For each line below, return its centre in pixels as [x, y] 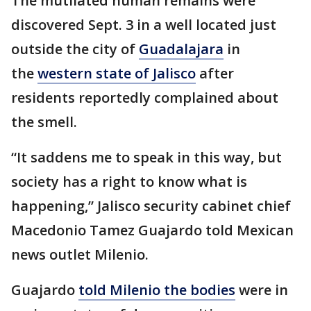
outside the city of [75, 49]
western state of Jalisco [117, 74]
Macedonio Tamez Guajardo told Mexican [152, 230]
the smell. [44, 122]
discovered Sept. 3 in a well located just [144, 25]
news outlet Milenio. [80, 255]
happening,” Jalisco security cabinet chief [151, 206]
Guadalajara [181, 49]
